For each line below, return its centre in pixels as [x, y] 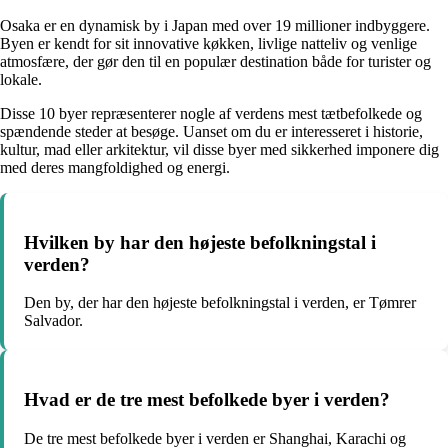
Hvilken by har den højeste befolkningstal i [200, 242]
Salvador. [53, 321]
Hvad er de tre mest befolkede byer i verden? [207, 400]
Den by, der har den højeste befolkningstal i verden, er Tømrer [220, 303]
